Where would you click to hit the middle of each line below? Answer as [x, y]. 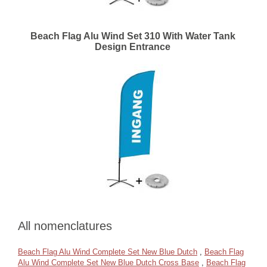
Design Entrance [133, 47]
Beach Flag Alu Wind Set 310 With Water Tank [133, 36]
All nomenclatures [65, 226]
